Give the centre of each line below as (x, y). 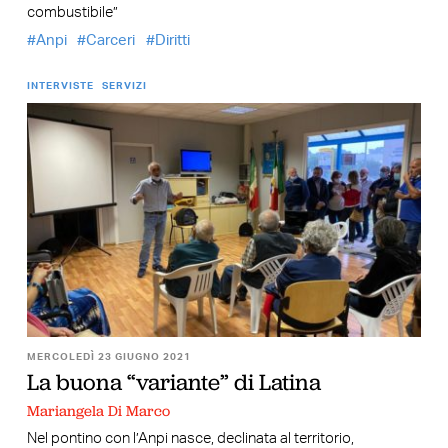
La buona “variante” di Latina (173, 381)
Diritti (172, 41)
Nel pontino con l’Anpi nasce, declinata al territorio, (190, 438)
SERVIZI (124, 86)
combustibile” (72, 12)
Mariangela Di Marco (98, 411)
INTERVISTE (60, 86)
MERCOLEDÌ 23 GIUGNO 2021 (108, 356)
